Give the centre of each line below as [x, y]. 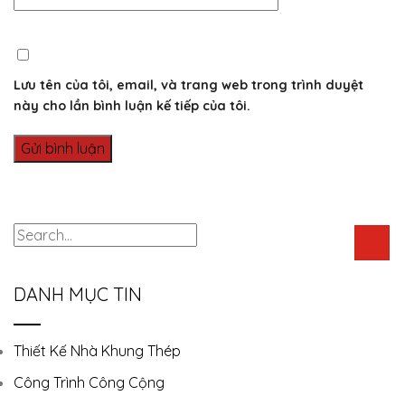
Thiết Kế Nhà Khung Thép [97, 350]
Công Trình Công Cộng [89, 382]
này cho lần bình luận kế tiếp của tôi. [132, 105]
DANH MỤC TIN [78, 294]
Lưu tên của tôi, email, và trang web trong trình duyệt [188, 85]
